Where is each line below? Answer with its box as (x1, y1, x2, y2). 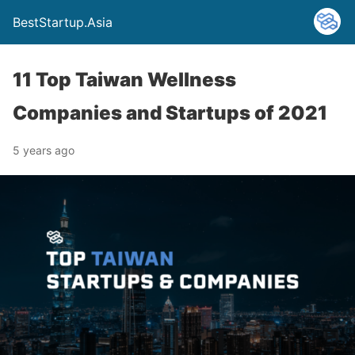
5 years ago (13, 143, 74, 157)
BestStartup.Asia (13, 14, 113, 30)
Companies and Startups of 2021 (13, 101, 327, 124)
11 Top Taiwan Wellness (13, 68, 236, 91)
